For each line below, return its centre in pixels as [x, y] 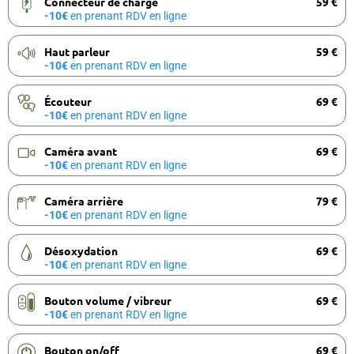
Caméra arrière [84, 200]
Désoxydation [81, 250]
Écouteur [68, 101]
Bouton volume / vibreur [108, 300]
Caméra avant [81, 151]
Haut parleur [77, 51]
